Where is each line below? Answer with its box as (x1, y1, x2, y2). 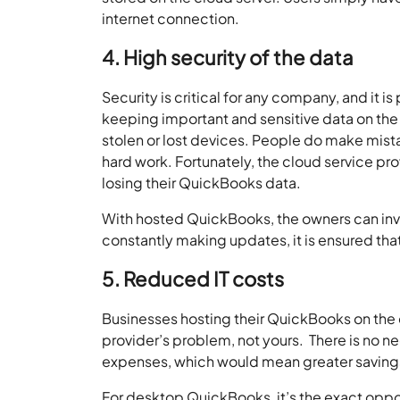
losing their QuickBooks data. (102, 172, 307, 192)
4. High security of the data (102, 44, 354, 70)
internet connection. (102, 8, 243, 28)
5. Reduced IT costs (102, 265, 285, 291)
